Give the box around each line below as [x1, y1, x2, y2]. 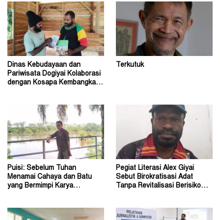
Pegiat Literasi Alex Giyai [116, 165, 194, 172]
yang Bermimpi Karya [7, 182, 73, 190]
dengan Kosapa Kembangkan [7, 79, 100, 86]
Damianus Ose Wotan [7, 191, 77, 198]
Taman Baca [7, 88, 47, 95]
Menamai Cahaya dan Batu [7, 173, 92, 181]
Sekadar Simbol [116, 191, 165, 198]
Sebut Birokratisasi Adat [116, 173, 193, 181]
